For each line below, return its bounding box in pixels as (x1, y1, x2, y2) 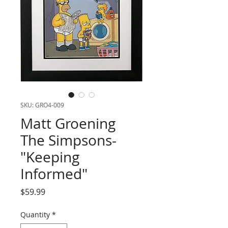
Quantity (20, 210, 50, 219)
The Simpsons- (20, 131, 117, 150)
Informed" (20, 164, 88, 183)
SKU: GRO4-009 (20, 101, 64, 109)
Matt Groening (20, 114, 116, 133)
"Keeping (20, 148, 79, 166)
